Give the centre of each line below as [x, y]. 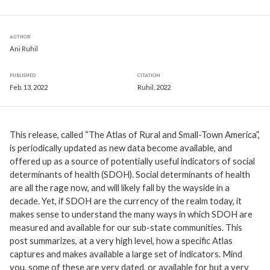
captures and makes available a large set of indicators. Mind [126, 254]
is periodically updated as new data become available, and [121, 148]
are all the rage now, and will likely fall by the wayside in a [120, 188]
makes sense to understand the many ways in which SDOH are [131, 214]
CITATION [149, 75]
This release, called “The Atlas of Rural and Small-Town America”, [135, 135]
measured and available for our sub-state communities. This [126, 228]
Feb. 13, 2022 [29, 87]
